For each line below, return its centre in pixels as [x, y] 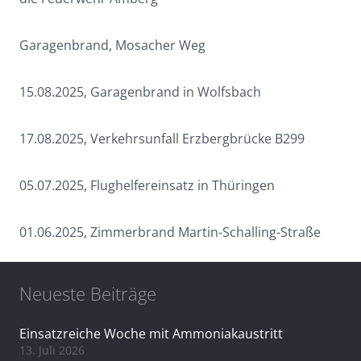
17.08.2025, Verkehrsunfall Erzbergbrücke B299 [162, 139]
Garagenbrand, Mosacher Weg [112, 46]
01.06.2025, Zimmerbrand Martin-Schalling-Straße [170, 232]
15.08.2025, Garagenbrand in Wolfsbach [140, 92]
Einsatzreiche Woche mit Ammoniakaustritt [151, 334]
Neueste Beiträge [88, 294]
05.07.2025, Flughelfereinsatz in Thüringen [147, 186]
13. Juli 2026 [52, 351]
